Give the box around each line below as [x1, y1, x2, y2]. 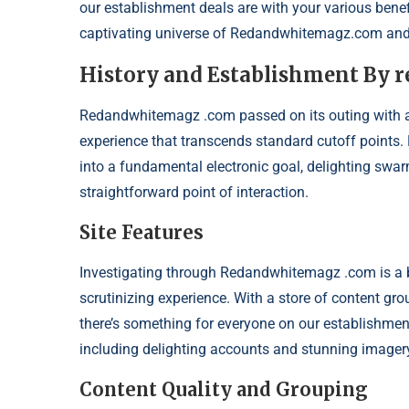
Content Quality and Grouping [79, 378, 368, 402]
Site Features [79, 221, 204, 245]
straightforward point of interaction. [79, 184, 309, 202]
